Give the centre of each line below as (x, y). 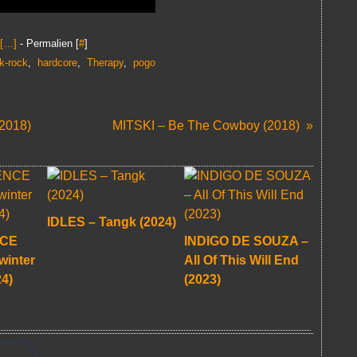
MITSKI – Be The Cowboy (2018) (206, 126)
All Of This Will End (241, 260)
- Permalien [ (48, 43)
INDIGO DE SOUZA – (246, 241)
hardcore (57, 63)
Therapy (105, 63)
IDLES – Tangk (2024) (112, 222)
